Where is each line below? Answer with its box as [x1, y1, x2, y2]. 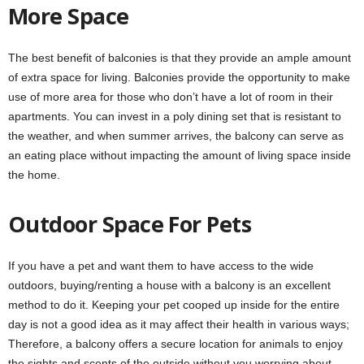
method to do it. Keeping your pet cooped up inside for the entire [8, 297, 340, 311]
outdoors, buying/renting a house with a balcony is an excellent [8, 278, 331, 292]
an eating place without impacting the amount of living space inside [8, 148, 351, 162]
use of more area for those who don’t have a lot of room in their [8, 89, 333, 103]
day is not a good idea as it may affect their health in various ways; [8, 317, 349, 331]
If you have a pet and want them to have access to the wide [8, 258, 314, 272]
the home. [8, 167, 60, 181]
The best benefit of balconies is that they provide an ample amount [8, 50, 351, 64]
